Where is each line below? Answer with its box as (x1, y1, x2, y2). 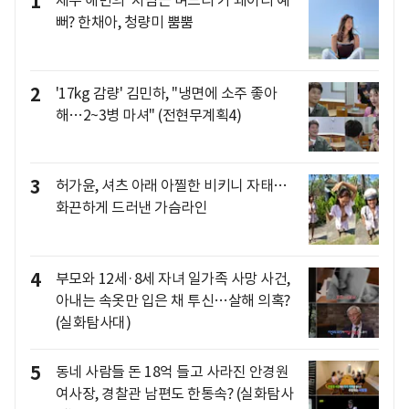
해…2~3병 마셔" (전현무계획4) (55, 105, 241, 124)
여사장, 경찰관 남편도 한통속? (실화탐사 (55, 383, 293, 403)
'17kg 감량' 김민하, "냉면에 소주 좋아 (55, 83, 277, 102)
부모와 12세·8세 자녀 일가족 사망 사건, (55, 269, 290, 288)
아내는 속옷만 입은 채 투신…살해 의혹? (55, 291, 290, 310)
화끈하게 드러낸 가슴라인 (55, 198, 207, 217)
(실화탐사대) (55, 313, 131, 332)
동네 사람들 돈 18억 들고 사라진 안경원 (55, 362, 288, 381)
